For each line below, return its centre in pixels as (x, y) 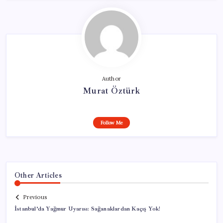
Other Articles (38, 175)
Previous (35, 197)
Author (111, 78)
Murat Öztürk (111, 90)
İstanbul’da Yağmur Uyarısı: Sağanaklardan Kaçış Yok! (88, 209)
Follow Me (111, 122)
